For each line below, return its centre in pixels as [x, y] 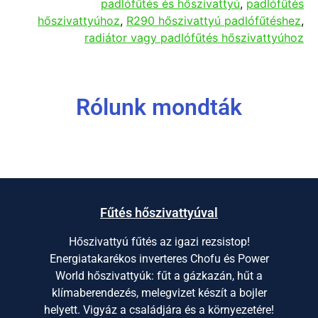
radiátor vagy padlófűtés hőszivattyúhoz [194, 37]
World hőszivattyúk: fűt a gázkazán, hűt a [159, 276]
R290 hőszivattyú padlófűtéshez [214, 20]
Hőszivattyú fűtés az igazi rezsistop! [159, 242]
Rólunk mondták [159, 107]
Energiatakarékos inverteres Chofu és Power [159, 259]
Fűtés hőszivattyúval [159, 213]
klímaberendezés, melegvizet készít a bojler [159, 293]
